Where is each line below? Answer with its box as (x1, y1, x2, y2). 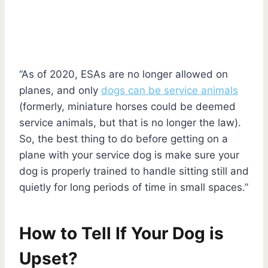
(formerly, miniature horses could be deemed (19, 100, 236, 112)
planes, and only (19, 84, 101, 96)
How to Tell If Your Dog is (19, 223, 224, 243)
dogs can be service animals (101, 84, 238, 96)
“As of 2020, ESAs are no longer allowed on (19, 68, 228, 80)
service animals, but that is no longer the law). (19, 116, 241, 129)
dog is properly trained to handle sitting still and (19, 165, 249, 177)
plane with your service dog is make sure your (19, 148, 239, 161)
